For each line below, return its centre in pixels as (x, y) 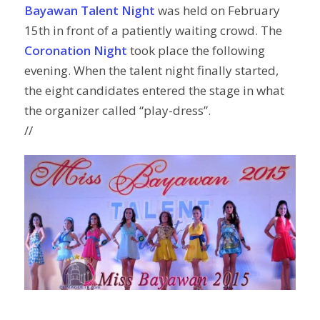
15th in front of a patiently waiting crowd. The (153, 30)
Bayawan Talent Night (89, 10)
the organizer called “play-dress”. (117, 110)
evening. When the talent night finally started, (151, 70)
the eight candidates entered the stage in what (154, 90)
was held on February (217, 10)
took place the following (196, 50)
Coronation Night (75, 50)
